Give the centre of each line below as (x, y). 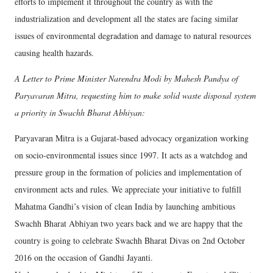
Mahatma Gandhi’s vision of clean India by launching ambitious (125, 206)
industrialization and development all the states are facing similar (126, 19)
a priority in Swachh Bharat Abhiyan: (80, 112)
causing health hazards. (54, 53)
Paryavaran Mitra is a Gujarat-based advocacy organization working (132, 138)
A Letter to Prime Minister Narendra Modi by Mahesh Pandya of (126, 78)
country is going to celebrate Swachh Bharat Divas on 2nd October (130, 240)
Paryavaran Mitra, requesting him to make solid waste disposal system (135, 95)
